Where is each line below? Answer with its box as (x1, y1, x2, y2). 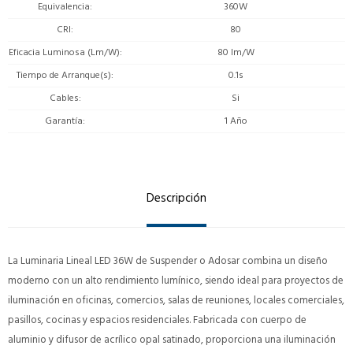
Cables (49, 90, 79, 106)
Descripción (147, 188, 206, 208)
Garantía (45, 113, 83, 128)
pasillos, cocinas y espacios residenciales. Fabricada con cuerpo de (8, 310, 307, 329)
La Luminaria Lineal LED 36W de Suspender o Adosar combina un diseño (8, 251, 328, 269)
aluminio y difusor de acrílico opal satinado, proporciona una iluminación (8, 330, 336, 348)
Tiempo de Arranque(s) (17, 67, 111, 83)
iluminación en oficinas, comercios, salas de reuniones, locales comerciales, (8, 291, 344, 309)
